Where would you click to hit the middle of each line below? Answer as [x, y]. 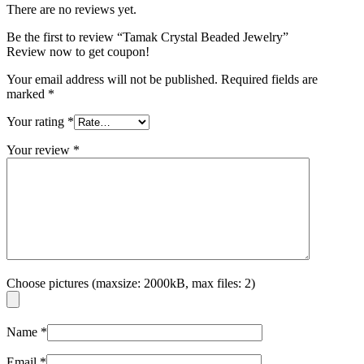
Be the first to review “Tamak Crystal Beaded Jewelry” [147, 37]
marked [27, 93]
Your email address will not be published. [112, 79]
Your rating [37, 121]
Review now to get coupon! [78, 51]
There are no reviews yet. [71, 9]
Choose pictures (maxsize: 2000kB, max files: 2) [131, 283]
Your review [40, 149]
